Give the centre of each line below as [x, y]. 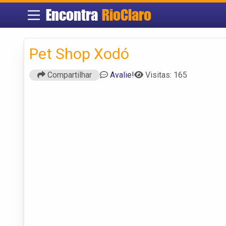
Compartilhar [69, 75]
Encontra [74, 15]
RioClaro [126, 15]
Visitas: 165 [166, 75]
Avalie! [122, 75]
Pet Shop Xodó [79, 53]
